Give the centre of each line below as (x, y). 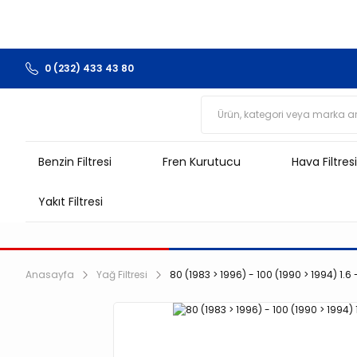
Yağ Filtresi (122, 275)
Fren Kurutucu (202, 161)
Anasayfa (50, 275)
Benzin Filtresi (75, 161)
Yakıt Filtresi (71, 201)
